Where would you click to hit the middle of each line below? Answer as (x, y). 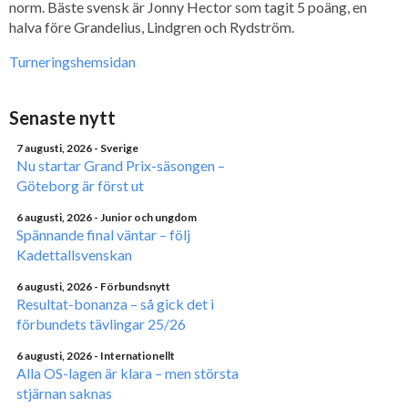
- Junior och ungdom (145, 217)
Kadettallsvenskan (74, 255)
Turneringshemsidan (72, 61)
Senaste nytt (62, 117)
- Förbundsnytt (132, 286)
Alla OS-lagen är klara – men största (127, 373)
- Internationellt (134, 356)
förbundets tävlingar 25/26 (101, 324)
